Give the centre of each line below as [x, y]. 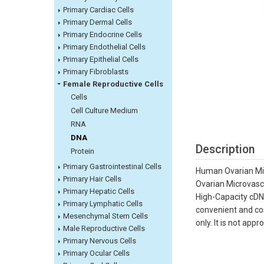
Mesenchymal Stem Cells [105, 216]
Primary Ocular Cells [96, 253]
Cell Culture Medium [104, 111]
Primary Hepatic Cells [99, 192]
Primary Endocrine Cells [103, 35]
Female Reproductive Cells [113, 84]
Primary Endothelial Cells [104, 47]
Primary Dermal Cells [98, 22]
